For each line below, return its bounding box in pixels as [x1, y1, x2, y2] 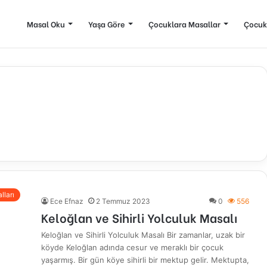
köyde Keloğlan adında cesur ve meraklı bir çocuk [41, 243, 223, 252]
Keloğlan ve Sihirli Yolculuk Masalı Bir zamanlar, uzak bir [41, 230, 245, 240]
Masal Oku [27, 18, 65, 29]
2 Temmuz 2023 [96, 197, 150, 206]
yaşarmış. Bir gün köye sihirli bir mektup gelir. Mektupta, [41, 255, 249, 265]
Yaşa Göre [88, 18, 125, 29]
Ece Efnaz [50, 197, 83, 206]
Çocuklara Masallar [148, 18, 221, 29]
